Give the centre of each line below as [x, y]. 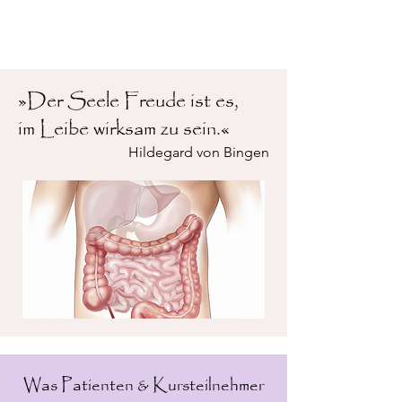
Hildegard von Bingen [199, 152]
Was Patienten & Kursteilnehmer [144, 386]
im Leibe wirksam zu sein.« [124, 129]
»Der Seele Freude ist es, [128, 101]
